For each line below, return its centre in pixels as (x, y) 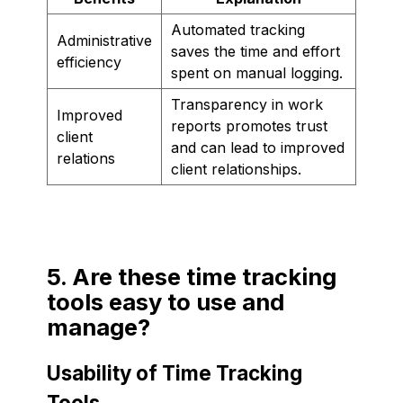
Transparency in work (247, 104)
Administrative (104, 40)
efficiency (89, 62)
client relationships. (236, 169)
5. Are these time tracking (192, 276)
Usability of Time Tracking (175, 372)
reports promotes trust (249, 125)
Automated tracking (238, 29)
